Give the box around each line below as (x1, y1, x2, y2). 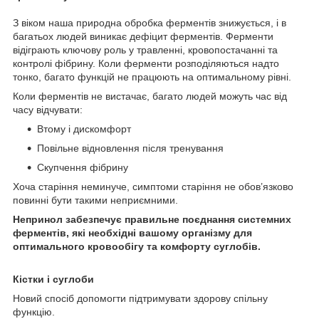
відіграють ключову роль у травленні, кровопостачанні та (13, 43, 278, 56)
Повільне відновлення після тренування (37, 142, 224, 154)
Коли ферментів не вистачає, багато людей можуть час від (13, 90, 287, 102)
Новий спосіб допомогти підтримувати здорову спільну (13, 292, 268, 304)
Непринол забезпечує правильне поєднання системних (13, 213, 291, 225)
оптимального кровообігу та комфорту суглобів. (13, 240, 261, 252)
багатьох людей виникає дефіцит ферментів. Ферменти (13, 30, 273, 42)
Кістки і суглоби (13, 273, 94, 285)
